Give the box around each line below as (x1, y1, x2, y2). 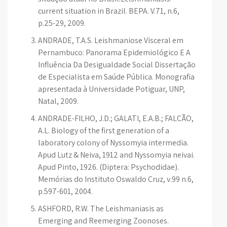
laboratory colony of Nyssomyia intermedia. (38, 137, 188, 148)
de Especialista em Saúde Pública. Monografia (38, 71, 195, 82)
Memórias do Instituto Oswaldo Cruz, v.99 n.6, (38, 174, 194, 184)
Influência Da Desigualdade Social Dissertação (38, 59, 196, 70)
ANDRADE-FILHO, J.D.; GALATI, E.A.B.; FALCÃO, (38, 113, 194, 124)
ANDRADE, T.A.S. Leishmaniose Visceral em (38, 35, 183, 46)
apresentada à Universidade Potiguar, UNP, (38, 84, 185, 94)
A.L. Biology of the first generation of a (38, 125, 169, 136)
